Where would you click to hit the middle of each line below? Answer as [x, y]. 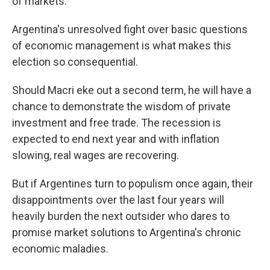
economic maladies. [60, 249]
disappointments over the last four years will [118, 200]
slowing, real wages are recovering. [96, 155]
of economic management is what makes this [122, 46]
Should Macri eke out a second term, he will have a [132, 90]
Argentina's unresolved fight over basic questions [130, 29]
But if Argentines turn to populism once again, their [133, 184]
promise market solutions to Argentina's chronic [127, 232]
